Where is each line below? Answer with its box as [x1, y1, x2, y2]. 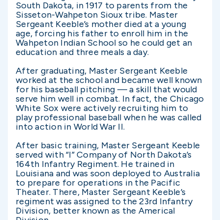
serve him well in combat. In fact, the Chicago [16, 93, 204, 104]
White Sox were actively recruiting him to [16, 103, 189, 113]
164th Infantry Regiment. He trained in [16, 159, 175, 169]
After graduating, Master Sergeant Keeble [16, 65, 188, 76]
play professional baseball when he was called [16, 112, 202, 123]
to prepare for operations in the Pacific [16, 177, 180, 188]
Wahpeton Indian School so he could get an [16, 37, 192, 48]
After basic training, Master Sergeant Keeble [16, 140, 200, 151]
